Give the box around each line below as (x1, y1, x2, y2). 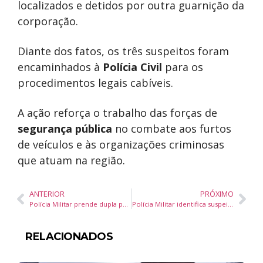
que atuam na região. (18, 153, 125, 168)
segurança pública (18, 122, 112, 136)
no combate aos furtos (112, 122, 231, 136)
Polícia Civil (103, 60, 162, 75)
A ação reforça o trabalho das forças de (18, 106, 217, 120)
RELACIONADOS (25, 230, 113, 244)
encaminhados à (18, 60, 103, 75)
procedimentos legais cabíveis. (18, 76, 173, 90)
